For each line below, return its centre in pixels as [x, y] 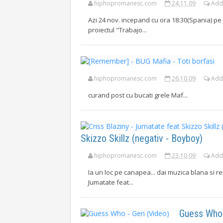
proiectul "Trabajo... [117, 30]
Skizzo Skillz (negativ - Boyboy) [142, 138]
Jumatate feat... [111, 182]
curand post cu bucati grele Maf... [138, 95]
